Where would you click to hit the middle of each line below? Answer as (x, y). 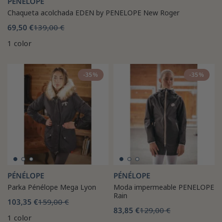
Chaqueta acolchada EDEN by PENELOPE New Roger (93, 12)
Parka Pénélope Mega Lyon (52, 187)
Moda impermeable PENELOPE (164, 187)
